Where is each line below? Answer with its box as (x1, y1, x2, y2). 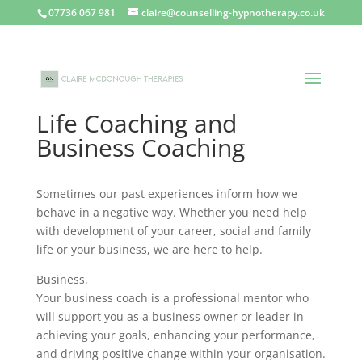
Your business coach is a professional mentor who (36, 290, 309, 305)
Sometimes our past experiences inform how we (36, 186, 297, 201)
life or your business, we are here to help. (36, 242, 263, 257)
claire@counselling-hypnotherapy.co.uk (141, 6, 325, 19)
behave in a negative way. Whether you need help (36, 204, 307, 220)
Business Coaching (36, 131, 245, 164)
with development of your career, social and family (36, 223, 311, 238)
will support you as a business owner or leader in (36, 309, 304, 324)
